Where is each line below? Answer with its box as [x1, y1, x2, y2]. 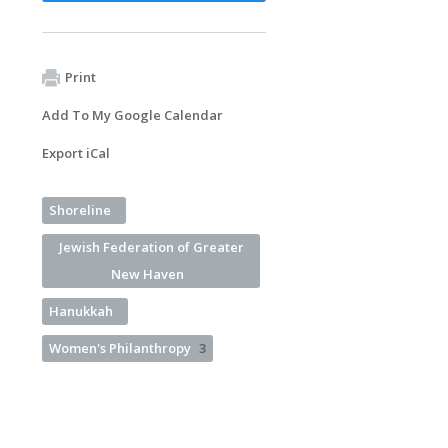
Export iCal [42, 143, 110, 162]
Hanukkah [49, 301, 113, 320]
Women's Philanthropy [49, 338, 191, 357]
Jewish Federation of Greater [58, 237, 244, 256]
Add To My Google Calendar [42, 105, 223, 124]
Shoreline [49, 200, 111, 219]
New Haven [110, 264, 184, 283]
